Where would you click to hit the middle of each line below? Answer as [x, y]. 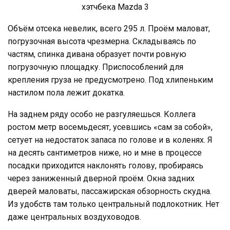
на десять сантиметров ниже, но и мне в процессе [105, 152]
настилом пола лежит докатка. [66, 92]
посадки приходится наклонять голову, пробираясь [106, 165]
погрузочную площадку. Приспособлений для [95, 67]
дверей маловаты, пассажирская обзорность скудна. [110, 191]
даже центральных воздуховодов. [74, 217]
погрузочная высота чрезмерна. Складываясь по [102, 41]
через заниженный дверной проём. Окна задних [101, 178]
